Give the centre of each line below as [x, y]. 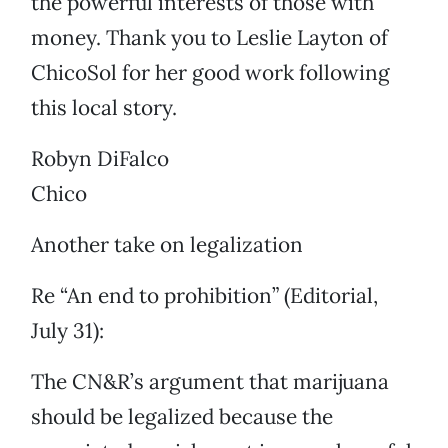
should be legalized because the [182, 417]
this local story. [104, 108]
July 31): [67, 331]
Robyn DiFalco [100, 159]
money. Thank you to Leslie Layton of [209, 38]
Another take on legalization [167, 245]
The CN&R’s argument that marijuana [210, 382]
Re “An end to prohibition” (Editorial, [204, 296]
